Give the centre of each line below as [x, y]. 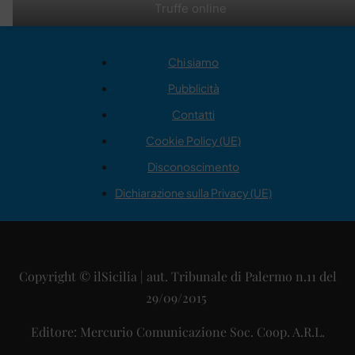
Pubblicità [193, 88]
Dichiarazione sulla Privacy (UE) [193, 193]
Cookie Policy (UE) [193, 141]
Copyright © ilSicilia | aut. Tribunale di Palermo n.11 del [177, 277]
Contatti [193, 115]
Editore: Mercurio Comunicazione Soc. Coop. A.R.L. [177, 332]
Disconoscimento [193, 167]
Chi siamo [193, 62]
